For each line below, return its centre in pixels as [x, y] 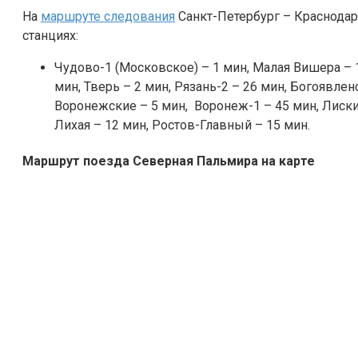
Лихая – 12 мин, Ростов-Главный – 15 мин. [182, 125]
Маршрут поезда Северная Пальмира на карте [169, 161]
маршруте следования [108, 16]
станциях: [50, 35]
